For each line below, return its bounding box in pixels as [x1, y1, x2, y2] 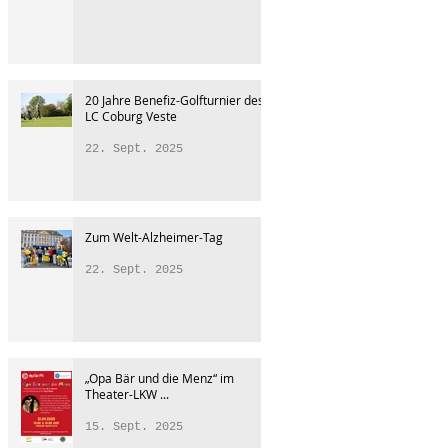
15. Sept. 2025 [85, 420, 183, 434]
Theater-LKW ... [85, 386, 169, 402]
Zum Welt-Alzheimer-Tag [85, 229, 223, 245]
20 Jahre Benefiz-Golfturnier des [85, 92, 264, 108]
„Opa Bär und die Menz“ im [85, 370, 234, 386]
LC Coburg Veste [85, 108, 177, 124]
